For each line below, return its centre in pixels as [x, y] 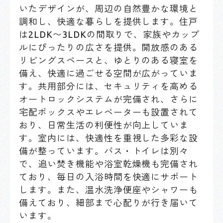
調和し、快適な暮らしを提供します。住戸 [109, 21]
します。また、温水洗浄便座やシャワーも [109, 190]
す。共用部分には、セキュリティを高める [109, 86]
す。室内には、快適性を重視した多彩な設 [109, 138]
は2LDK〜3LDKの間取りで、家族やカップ [110, 34]
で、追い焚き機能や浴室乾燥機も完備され [109, 164]
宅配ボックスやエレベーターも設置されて [109, 112]
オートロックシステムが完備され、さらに [109, 99]
